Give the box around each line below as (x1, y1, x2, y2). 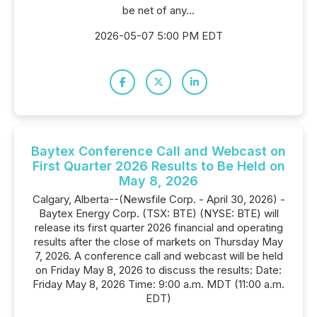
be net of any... (122, 4, 195, 17)
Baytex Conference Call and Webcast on (31, 144, 286, 158)
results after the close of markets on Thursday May (34, 235, 283, 248)
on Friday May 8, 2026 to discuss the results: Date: (35, 263, 282, 277)
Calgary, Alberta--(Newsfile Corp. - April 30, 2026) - (32, 192, 285, 206)
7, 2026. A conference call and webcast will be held (34, 249, 283, 263)
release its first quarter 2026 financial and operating (34, 221, 283, 234)
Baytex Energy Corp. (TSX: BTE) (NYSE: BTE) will (38, 207, 279, 220)
